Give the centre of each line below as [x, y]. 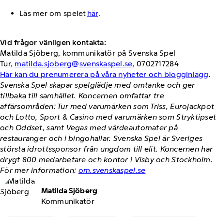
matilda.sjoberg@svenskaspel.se [74, 63]
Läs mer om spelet [53, 13]
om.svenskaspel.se [112, 170]
